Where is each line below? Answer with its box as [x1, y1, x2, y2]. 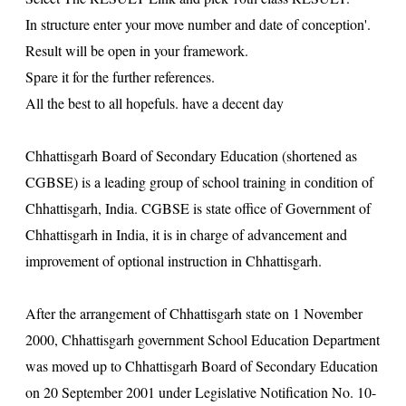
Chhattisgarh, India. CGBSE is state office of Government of [24, 198, 371, 218]
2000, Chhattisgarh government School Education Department [24, 330, 380, 350]
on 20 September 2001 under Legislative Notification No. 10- [24, 382, 376, 402]
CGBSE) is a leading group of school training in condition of [24, 172, 373, 192]
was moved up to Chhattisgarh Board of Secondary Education [24, 356, 378, 376]
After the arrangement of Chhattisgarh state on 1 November [24, 304, 362, 324]
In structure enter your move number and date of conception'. [24, 14, 371, 34]
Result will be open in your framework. [24, 41, 248, 61]
